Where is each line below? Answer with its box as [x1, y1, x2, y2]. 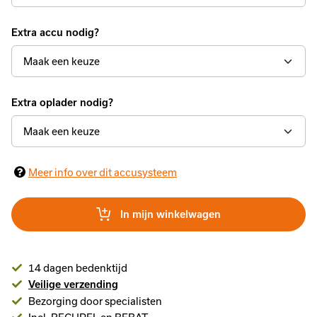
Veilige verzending [28, 278, 118, 290]
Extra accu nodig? [11, 26, 99, 38]
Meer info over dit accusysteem [28, 166, 177, 178]
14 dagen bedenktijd [28, 261, 127, 274]
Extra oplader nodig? [11, 96, 113, 108]
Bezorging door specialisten [28, 294, 162, 307]
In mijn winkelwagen [120, 208, 221, 220]
